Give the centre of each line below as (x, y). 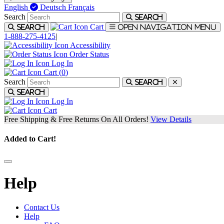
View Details (171, 119)
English (17, 7)
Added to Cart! (30, 139)
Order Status (89, 54)
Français (81, 7)
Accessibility (89, 45)
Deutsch (54, 7)
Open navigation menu (167, 27)
